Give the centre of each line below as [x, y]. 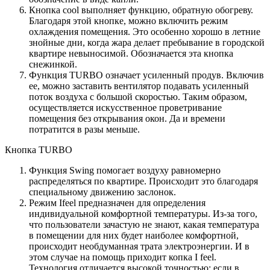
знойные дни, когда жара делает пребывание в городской [147, 42]
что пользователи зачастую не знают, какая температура [144, 224]
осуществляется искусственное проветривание [125, 108]
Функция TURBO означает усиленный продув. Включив [146, 75]
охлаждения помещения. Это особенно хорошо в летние [145, 32]
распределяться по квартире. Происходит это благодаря [143, 181]
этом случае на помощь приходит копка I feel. [123, 257]
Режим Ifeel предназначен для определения [117, 203]
